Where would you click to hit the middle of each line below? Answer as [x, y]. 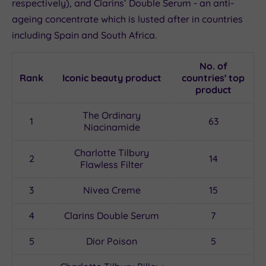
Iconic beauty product [112, 78]
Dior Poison [112, 241]
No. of [213, 66]
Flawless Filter [112, 165]
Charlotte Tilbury [112, 153]
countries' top [213, 78]
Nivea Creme [112, 190]
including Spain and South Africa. [84, 35]
